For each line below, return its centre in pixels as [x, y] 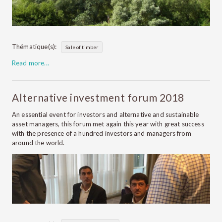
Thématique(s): [34, 46]
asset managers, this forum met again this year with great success [108, 124]
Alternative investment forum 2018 [98, 97]
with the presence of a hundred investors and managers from [102, 134]
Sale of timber [82, 47]
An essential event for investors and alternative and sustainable [106, 115]
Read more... [30, 63]
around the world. [38, 143]
